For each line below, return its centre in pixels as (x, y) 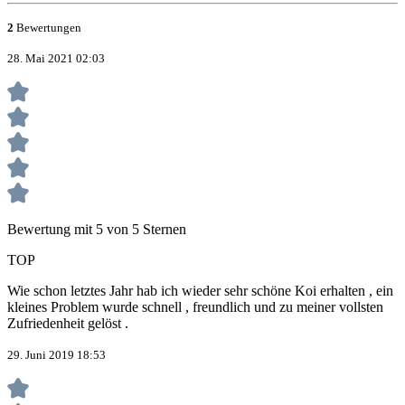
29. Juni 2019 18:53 (57, 355)
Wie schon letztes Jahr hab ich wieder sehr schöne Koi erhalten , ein (200, 291)
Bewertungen (47, 28)
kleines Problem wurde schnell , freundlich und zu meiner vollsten (195, 307)
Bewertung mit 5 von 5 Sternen (97, 230)
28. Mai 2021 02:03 (56, 59)
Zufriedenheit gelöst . (68, 324)
